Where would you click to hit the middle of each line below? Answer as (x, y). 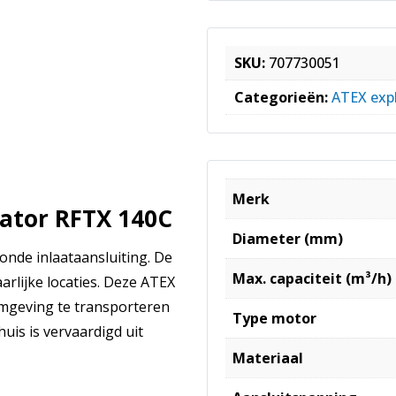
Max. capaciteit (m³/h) (312, 278)
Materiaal (268, 358)
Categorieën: (283, 97)
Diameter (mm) (288, 238)
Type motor (274, 318)
